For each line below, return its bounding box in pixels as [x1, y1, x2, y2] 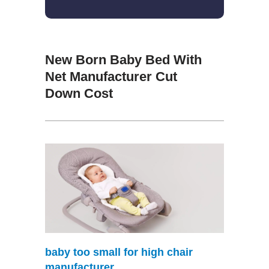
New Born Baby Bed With [44, 52, 202, 67]
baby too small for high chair [44, 246, 193, 258]
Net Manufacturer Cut [44, 68, 177, 84]
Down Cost [44, 85, 113, 101]
